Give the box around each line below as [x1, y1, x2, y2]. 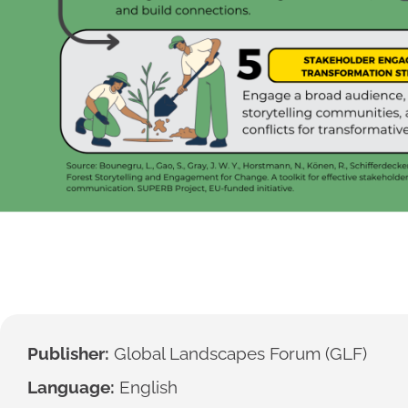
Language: [27, 377, 115, 398]
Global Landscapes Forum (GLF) [109, 343, 367, 364]
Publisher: [27, 343, 109, 364]
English [115, 377, 178, 398]
